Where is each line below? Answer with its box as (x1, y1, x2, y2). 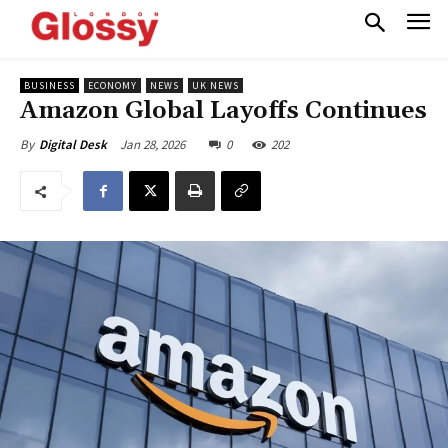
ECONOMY (88, 79, 137, 93)
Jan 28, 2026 (120, 136, 185, 154)
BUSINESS (24, 79, 75, 93)
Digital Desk (39, 136, 107, 154)
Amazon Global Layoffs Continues (20, 96, 427, 127)
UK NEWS (192, 79, 239, 93)
